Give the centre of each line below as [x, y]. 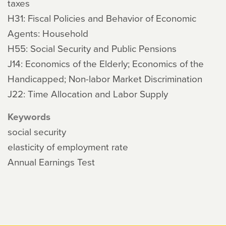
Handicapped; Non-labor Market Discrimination [105, 78]
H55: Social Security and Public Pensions [92, 48]
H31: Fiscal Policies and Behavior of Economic [102, 18]
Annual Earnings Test [51, 162]
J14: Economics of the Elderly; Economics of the [106, 63]
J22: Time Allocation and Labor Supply [88, 94]
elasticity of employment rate [68, 147]
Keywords [29, 117]
